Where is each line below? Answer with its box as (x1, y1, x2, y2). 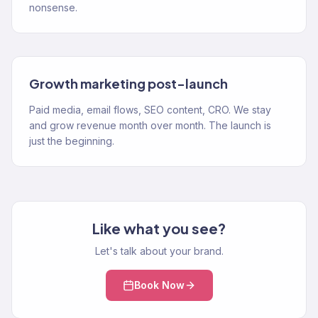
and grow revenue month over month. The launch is (29, 119, 271, 131)
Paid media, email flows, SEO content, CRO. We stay (29, 104, 271, 116)
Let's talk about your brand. (94, 245, 224, 257)
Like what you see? (92, 219, 226, 237)
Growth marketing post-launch (29, 75, 228, 92)
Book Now (133, 279, 185, 291)
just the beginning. (29, 135, 114, 147)
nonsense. (29, 1, 77, 13)
